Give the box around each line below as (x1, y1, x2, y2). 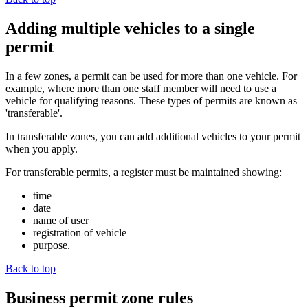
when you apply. (5, 143, 78, 155)
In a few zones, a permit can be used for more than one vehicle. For (5, 70, 297, 82)
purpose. (33, 239, 70, 251)
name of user (33, 214, 89, 226)
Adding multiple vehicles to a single (5, 19, 255, 38)
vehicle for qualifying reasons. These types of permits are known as (5, 95, 297, 107)
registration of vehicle (33, 227, 126, 239)
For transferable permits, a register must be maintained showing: (5, 166, 282, 178)
